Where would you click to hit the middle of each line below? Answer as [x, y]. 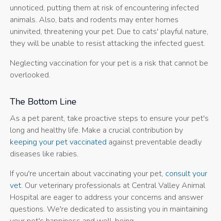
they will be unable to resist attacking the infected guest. [108, 44]
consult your [186, 174]
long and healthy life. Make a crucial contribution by [96, 130]
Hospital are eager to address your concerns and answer [107, 198]
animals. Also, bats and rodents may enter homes [94, 20]
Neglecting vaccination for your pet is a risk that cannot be [109, 63]
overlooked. [30, 75]
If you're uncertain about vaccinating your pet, [88, 174]
